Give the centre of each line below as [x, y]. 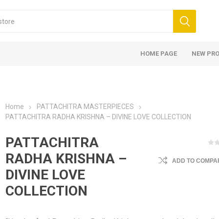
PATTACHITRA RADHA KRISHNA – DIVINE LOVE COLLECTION [99, 117]
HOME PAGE [159, 54]
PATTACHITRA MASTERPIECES [86, 107]
